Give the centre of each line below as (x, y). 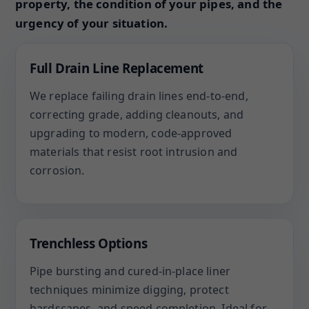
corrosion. (57, 170)
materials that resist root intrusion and (134, 152)
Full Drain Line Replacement (117, 68)
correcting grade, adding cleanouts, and (137, 114)
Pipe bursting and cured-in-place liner (130, 271)
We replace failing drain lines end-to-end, (139, 96)
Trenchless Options (89, 243)
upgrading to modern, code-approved (131, 133)
